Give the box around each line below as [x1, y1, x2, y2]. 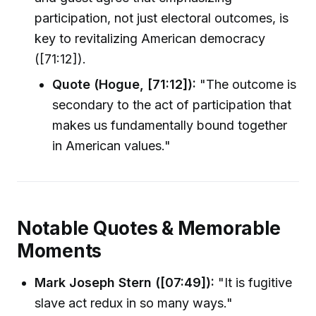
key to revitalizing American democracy [35, 31, 266, 47]
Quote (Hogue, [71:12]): [52, 77, 197, 92]
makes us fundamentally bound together [52, 118, 288, 133]
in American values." [52, 138, 171, 154]
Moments [17, 239, 102, 262]
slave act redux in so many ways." [35, 296, 233, 311]
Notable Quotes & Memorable [17, 217, 281, 239]
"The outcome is [196, 77, 297, 92]
